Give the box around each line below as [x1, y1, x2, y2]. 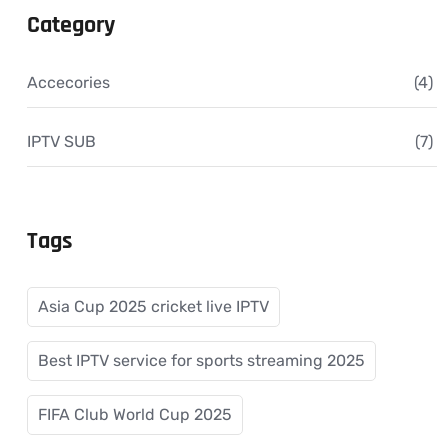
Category [27, 9, 115, 40]
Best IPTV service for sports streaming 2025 [38, 350, 365, 370]
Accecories [27, 72, 110, 92]
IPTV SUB [27, 131, 96, 151]
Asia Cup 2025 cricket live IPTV [38, 296, 269, 316]
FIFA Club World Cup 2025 [38, 404, 232, 424]
